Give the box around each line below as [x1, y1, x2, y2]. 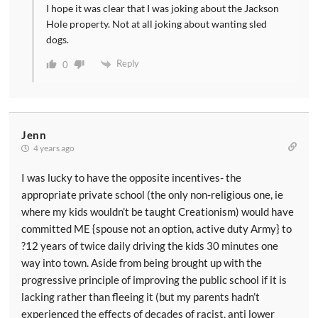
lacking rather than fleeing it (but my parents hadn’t [21, 290, 260, 304]
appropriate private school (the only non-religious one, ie [21, 188, 283, 202]
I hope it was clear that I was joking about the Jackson [46, 2, 279, 15]
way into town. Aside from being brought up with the [21, 256, 262, 270]
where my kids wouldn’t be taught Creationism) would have [21, 205, 294, 219]
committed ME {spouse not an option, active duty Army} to [21, 222, 292, 236]
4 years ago [32, 143, 75, 154]
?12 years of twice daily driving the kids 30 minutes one [21, 239, 278, 253]
